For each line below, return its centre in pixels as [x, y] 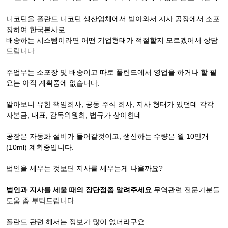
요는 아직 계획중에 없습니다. [53, 83]
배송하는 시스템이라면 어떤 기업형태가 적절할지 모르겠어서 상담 [112, 40]
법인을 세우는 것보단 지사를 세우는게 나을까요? [84, 168]
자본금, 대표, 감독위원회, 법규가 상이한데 [74, 115]
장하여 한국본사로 [36, 30]
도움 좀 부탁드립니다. [41, 201]
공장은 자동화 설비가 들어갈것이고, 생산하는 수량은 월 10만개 [107, 136]
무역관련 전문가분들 [187, 190]
